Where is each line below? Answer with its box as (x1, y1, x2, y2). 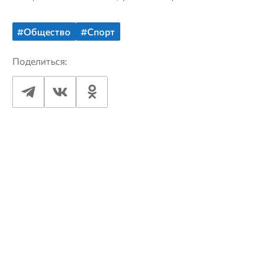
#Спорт (81, 26, 115, 38)
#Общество (17, 26, 71, 38)
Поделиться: (12, 55, 67, 67)
